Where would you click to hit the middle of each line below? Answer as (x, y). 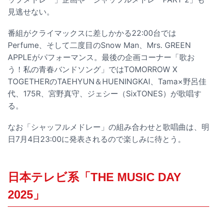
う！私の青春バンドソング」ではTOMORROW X (93, 69)
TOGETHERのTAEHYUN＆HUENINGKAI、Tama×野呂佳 (107, 81)
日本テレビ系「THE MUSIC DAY (94, 177)
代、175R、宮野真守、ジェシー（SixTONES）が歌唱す (105, 93)
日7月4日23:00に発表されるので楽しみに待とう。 (97, 139)
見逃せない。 (31, 11)
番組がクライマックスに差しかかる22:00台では (92, 33)
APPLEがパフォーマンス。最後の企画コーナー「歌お (101, 57)
